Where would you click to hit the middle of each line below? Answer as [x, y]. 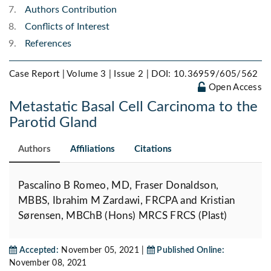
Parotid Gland [53, 123]
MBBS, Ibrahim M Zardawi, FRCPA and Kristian [127, 201]
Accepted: [38, 251]
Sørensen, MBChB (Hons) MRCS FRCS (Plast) [123, 216]
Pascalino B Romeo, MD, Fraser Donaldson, [119, 186]
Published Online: [190, 251]
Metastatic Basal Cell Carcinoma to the [133, 107]
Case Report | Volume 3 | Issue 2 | [80, 74]
